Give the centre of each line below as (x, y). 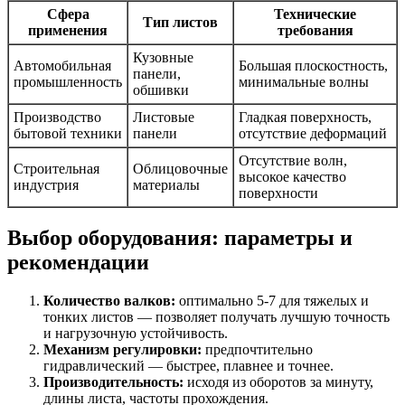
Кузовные (163, 58)
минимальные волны (304, 82)
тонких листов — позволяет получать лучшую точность (217, 316)
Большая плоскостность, (313, 66)
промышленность (68, 82)
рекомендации (78, 263)
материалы (166, 185)
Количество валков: (109, 300)
